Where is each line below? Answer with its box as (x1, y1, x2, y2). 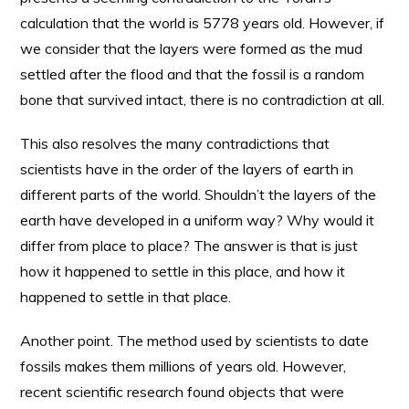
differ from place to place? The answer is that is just (20, 236, 359, 255)
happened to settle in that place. (20, 288, 232, 306)
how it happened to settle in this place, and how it (20, 262, 346, 280)
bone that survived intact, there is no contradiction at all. (20, 90, 385, 109)
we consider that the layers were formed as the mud (20, 39, 363, 58)
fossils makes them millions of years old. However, (20, 357, 347, 375)
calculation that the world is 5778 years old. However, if (20, 14, 385, 32)
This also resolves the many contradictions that (20, 134, 330, 152)
